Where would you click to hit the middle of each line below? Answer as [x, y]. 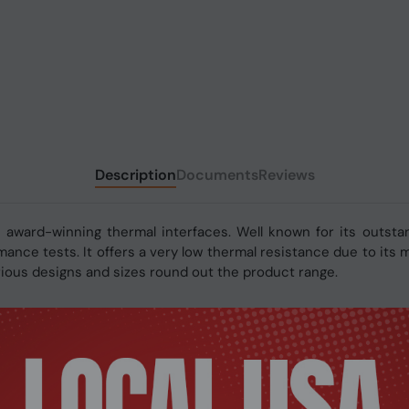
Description [135, 175]
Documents [217, 175]
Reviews [286, 175]
